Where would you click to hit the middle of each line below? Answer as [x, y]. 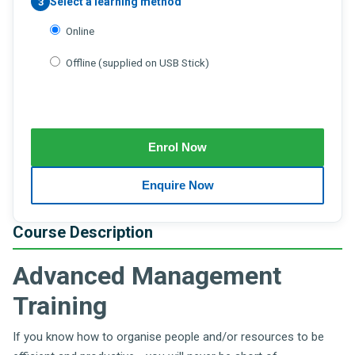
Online [80, 31]
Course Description [83, 232]
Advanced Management [147, 276]
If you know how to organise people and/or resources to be [168, 337]
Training [60, 306]
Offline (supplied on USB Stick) [137, 63]
